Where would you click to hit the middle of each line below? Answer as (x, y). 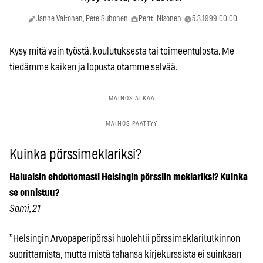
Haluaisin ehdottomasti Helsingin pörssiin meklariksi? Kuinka (129, 177)
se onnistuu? (34, 193)
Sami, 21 (25, 208)
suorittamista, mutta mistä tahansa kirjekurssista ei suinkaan (125, 254)
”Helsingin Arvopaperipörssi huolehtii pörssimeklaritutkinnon (125, 238)
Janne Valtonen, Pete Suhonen (82, 19)
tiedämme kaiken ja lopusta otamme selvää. (94, 67)
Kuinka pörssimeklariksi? (75, 155)
